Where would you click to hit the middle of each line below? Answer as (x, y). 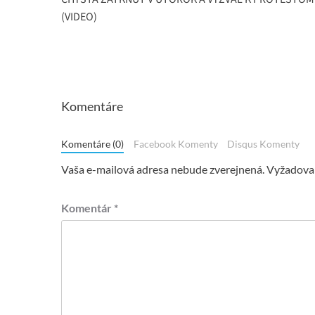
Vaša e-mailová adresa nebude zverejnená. (163, 169)
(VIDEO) (79, 17)
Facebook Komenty (175, 144)
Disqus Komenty (264, 144)
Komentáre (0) (92, 144)
